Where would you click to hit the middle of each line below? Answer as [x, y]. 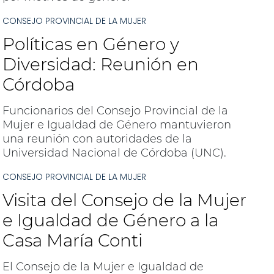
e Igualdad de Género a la [110, 220]
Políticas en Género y [91, 44]
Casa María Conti [72, 240]
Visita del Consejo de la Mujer [124, 200]
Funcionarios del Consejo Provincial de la [115, 111]
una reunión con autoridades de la [97, 139]
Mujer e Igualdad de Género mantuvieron [117, 125]
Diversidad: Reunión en [100, 64]
